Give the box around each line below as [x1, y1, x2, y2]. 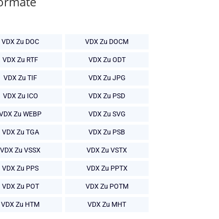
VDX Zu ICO [2, 92, 38, 100]
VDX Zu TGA [1, 128, 39, 136]
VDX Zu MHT [88, 200, 126, 209]
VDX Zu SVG [88, 110, 126, 118]
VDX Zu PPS [2, 164, 39, 173]
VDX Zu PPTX [86, 164, 128, 173]
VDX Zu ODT [88, 56, 126, 64]
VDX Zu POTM [85, 182, 129, 191]
